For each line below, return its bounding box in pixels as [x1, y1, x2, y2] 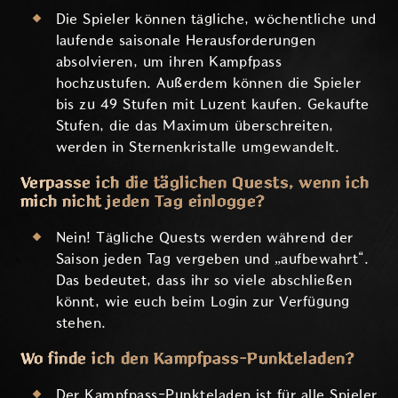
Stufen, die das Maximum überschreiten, [55, 117, 334, 133]
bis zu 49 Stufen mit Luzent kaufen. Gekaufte [55, 96, 370, 112]
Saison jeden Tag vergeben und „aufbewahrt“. [55, 251, 370, 267]
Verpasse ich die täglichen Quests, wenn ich [20, 174, 370, 191]
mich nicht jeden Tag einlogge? [20, 193, 266, 210]
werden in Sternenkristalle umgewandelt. [55, 139, 340, 155]
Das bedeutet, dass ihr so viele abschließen [55, 272, 353, 288]
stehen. [55, 314, 107, 330]
